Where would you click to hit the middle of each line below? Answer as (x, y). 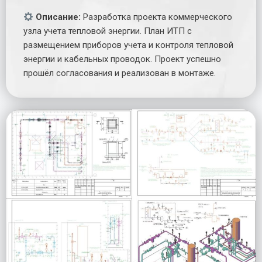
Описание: (57, 17)
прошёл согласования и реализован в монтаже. (120, 73)
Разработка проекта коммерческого (157, 17)
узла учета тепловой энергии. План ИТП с (108, 31)
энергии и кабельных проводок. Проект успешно (122, 59)
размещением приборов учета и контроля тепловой (128, 45)
